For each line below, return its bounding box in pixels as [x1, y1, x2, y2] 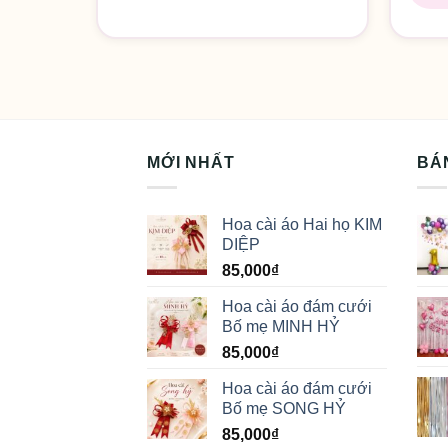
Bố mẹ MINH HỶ [222, 317, 340, 335]
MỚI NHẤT [147, 154, 235, 172]
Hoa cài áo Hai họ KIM [222, 215, 382, 233]
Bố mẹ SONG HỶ [222, 399, 346, 417]
